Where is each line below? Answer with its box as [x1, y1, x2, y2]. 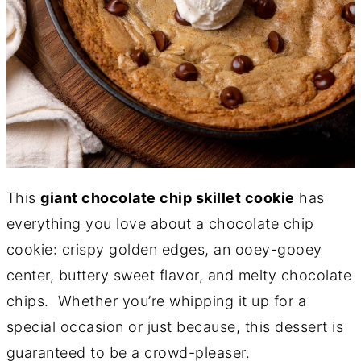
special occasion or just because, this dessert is [6, 317, 344, 335]
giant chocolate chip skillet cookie [40, 189, 295, 206]
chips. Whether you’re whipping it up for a [6, 292, 307, 309]
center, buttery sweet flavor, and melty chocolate [6, 266, 352, 284]
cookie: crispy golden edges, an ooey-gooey [6, 240, 322, 258]
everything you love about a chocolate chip [6, 214, 314, 232]
